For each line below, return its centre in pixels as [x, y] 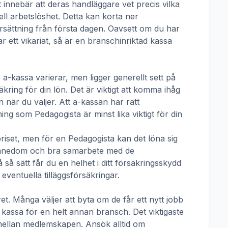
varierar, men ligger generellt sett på [104, 77]
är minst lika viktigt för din [132, 114]
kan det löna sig [146, 138]
